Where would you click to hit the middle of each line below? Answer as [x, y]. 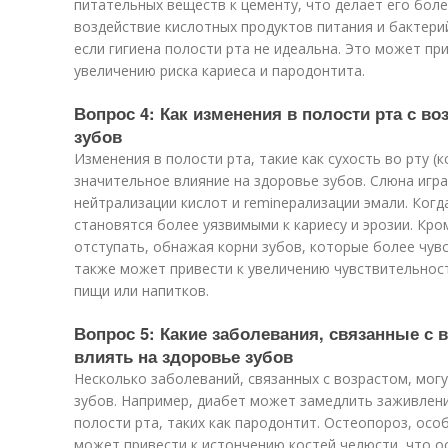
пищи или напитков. [141, 290]
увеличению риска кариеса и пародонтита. [219, 70]
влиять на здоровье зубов [183, 356]
